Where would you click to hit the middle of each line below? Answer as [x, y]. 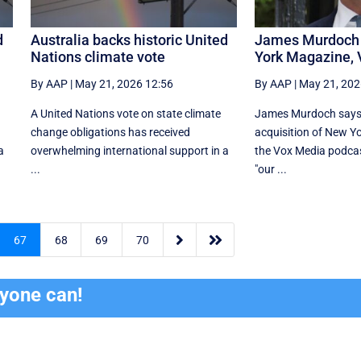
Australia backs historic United [129, 39]
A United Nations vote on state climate [125, 113]
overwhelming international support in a [129, 150]
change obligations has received [110, 132]
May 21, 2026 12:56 [124, 83]
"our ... [270, 169]
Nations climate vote [98, 56]
